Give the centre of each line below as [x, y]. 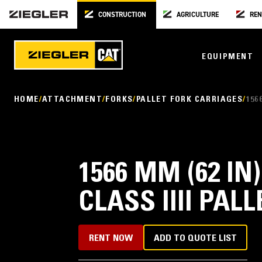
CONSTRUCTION [122, 14]
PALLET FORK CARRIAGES [189, 100]
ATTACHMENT [73, 100]
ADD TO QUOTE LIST [196, 239]
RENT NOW [111, 239]
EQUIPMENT [228, 57]
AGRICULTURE [198, 14]
